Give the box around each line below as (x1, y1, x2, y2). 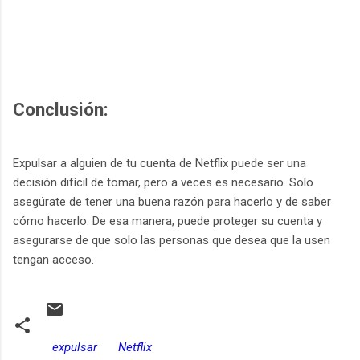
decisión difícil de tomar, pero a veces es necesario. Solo (13, 174, 313, 190)
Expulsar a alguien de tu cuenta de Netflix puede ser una (13, 155, 306, 170)
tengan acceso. (13, 252, 94, 267)
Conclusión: (13, 98, 108, 120)
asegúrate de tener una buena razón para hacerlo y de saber (13, 194, 331, 209)
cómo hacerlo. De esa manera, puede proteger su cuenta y (13, 213, 322, 228)
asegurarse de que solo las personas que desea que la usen (13, 232, 330, 247)
